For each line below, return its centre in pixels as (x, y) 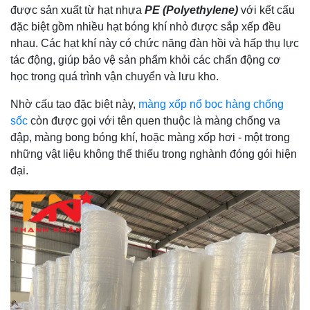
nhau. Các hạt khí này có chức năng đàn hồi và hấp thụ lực (155, 43)
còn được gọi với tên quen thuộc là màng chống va (154, 120)
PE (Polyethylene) (191, 10)
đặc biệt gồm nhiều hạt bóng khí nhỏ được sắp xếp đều (146, 26)
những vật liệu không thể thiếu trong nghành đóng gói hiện (154, 154)
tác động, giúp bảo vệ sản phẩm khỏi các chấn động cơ (146, 60)
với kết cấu (266, 10)
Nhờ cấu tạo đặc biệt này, (74, 104)
